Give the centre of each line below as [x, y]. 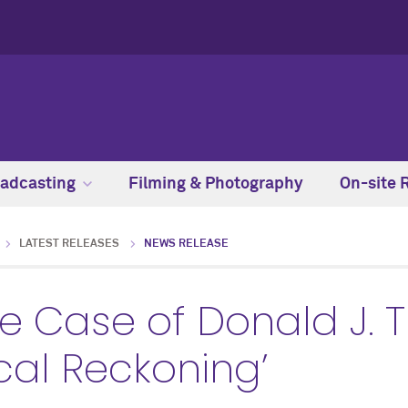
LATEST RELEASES [69, 244]
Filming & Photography [216, 184]
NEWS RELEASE [186, 244]
